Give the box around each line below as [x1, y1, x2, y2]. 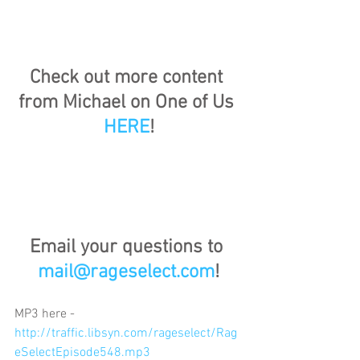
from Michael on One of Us [18, 91, 239, 114]
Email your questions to [30, 235, 227, 259]
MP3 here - [14, 305, 78, 322]
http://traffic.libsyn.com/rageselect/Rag [14, 325, 237, 342]
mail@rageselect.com [38, 260, 215, 284]
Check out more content [30, 66, 227, 89]
